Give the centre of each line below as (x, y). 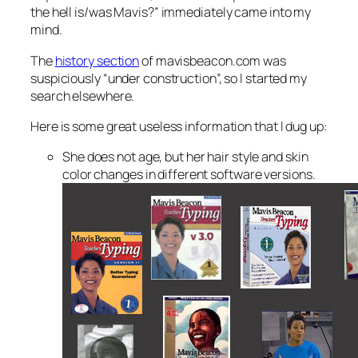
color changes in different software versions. (189, 175)
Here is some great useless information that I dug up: (179, 126)
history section (97, 60)
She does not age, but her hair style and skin (185, 157)
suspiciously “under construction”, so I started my (169, 78)
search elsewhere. (83, 95)
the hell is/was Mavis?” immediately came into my (171, 12)
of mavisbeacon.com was (213, 60)
